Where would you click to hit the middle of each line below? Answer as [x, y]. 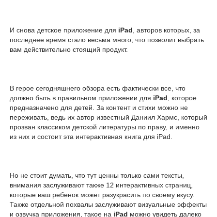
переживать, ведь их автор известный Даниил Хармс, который [108, 117]
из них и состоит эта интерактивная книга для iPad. [91, 137]
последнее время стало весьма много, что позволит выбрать [107, 40]
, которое [182, 98]
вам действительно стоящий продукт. [69, 49]
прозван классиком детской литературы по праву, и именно [105, 127]
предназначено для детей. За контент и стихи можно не [99, 108]
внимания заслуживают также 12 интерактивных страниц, [101, 185]
